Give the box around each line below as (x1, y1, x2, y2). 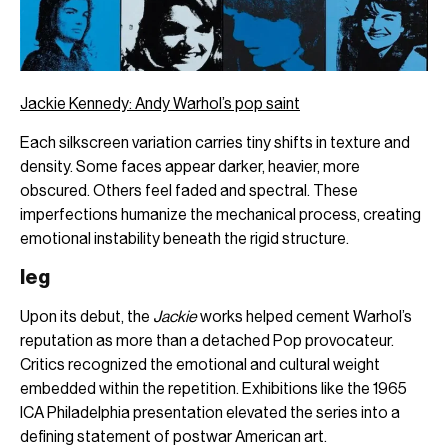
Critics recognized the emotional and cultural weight (20, 355, 380, 375)
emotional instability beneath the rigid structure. (20, 228, 349, 248)
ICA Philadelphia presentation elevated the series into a (20, 403, 400, 423)
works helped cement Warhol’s (197, 307, 412, 327)
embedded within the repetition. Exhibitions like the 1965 (20, 379, 407, 399)
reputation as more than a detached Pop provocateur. (20, 331, 394, 351)
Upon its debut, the (20, 307, 153, 327)
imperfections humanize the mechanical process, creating (20, 204, 421, 224)
